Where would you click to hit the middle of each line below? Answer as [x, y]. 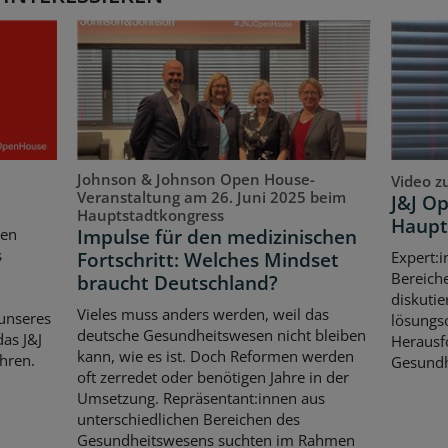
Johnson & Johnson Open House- [196, 178]
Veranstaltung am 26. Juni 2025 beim [212, 196]
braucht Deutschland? [178, 282]
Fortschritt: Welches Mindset [208, 259]
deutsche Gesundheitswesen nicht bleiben [222, 335]
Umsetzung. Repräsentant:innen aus [201, 398]
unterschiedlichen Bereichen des [189, 419]
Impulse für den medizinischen [217, 236]
